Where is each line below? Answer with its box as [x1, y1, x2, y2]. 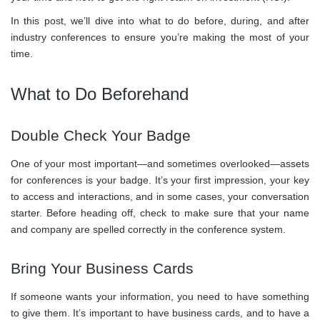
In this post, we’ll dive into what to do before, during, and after [11, 15, 309, 27]
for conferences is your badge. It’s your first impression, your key [11, 174, 309, 186]
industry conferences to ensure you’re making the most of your [11, 31, 309, 44]
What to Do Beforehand [11, 84, 189, 104]
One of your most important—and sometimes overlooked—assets [11, 158, 309, 170]
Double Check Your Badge [11, 127, 191, 144]
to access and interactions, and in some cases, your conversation [11, 191, 309, 203]
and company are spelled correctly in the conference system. [11, 224, 286, 236]
